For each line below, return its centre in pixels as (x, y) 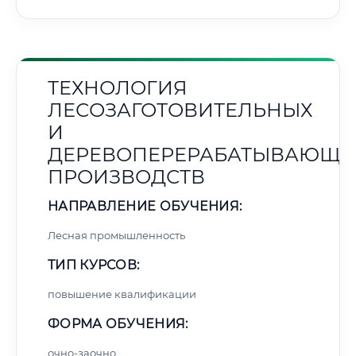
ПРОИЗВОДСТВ (126, 177)
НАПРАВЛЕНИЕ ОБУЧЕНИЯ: (145, 206)
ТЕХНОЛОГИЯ (118, 88)
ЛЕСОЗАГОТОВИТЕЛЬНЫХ (180, 110)
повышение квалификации (122, 294)
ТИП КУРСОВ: (94, 265)
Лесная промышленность (116, 235)
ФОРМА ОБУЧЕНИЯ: (118, 324)
